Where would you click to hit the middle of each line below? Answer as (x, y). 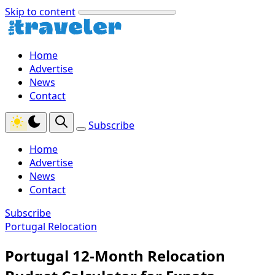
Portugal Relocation (51, 227)
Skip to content (40, 12)
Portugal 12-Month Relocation (115, 255)
